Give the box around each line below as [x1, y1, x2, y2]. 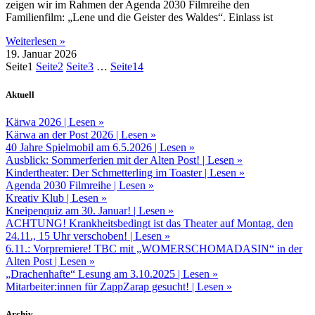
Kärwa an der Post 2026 [6, 128, 116, 141]
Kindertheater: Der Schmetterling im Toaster [6, 166, 205, 179]
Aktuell [6, 89, 34, 100]
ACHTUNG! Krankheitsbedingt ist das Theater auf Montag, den [6, 217, 293, 229]
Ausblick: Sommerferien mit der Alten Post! [6, 153, 202, 166]
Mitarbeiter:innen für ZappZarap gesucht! [6, 280, 192, 292]
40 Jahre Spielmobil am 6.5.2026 [6, 141, 155, 153]
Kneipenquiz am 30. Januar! [6, 204, 134, 217]
